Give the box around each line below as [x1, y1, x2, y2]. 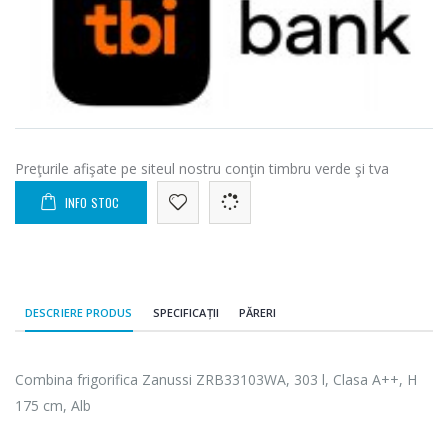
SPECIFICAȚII [152, 304, 219, 320]
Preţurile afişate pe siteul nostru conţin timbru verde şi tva [15, 158, 389, 178]
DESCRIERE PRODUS [25, 304, 133, 320]
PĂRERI [238, 304, 277, 320]
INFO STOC [64, 193, 120, 211]
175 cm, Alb [15, 395, 91, 415]
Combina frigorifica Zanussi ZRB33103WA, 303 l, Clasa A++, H [15, 369, 417, 389]
